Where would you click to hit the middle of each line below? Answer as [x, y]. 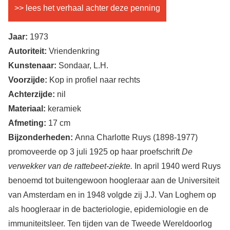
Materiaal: [27, 108]
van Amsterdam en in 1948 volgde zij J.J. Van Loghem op [112, 195]
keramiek [64, 108]
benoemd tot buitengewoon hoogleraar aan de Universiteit [114, 180]
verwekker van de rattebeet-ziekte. [71, 166]
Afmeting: [27, 123]
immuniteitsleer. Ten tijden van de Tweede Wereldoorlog [110, 223]
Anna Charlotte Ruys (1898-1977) [136, 137]
